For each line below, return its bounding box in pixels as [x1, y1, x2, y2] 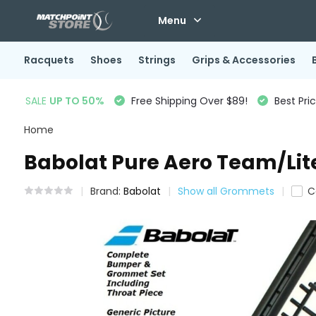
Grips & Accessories [191, 53, 296, 67]
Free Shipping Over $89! [128, 93, 248, 108]
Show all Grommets [177, 184, 274, 198]
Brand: [90, 184, 123, 198]
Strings [138, 53, 176, 67]
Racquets [23, 53, 74, 67]
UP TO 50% [49, 93, 104, 108]
